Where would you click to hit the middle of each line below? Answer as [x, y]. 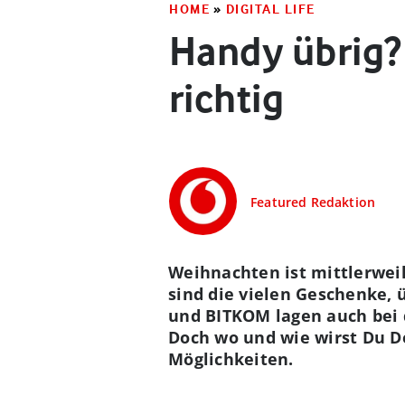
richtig [227, 98]
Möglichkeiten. [231, 359]
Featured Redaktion [313, 202]
